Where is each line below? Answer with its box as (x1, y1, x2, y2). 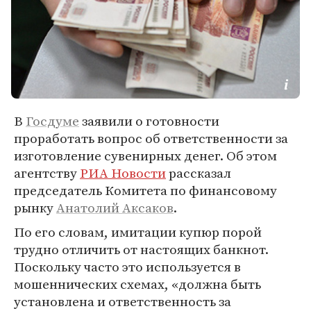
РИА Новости (80, 164, 166, 182)
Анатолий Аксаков (56, 199, 174, 217)
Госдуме (26, 112, 79, 130)
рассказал (166, 164, 231, 182)
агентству (14, 164, 80, 182)
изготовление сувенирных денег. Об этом (14, 146, 277, 165)
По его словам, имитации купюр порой (14, 223, 262, 241)
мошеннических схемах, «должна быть (14, 275, 261, 293)
